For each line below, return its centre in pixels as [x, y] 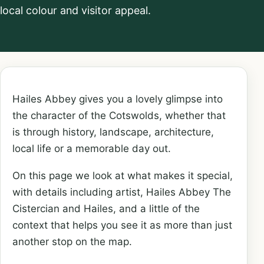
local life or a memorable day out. [92, 148]
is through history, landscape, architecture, [113, 132]
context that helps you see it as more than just [122, 225]
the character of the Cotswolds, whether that [119, 115]
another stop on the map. [72, 242]
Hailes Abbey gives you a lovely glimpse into [118, 99]
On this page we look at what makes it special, [123, 176]
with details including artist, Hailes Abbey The [122, 192]
